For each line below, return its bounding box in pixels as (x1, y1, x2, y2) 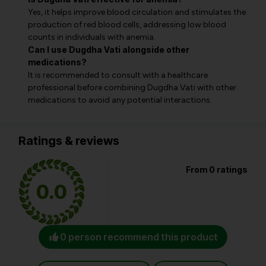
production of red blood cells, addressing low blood (28, 20, 226, 30)
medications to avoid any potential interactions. (28, 95, 212, 105)
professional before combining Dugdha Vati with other (28, 83, 236, 93)
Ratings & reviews (18, 134, 119, 148)
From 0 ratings (186, 164, 248, 175)
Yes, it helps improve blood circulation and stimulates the (28, 7, 246, 17)
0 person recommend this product (60, 231, 218, 243)
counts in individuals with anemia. (28, 32, 156, 42)
